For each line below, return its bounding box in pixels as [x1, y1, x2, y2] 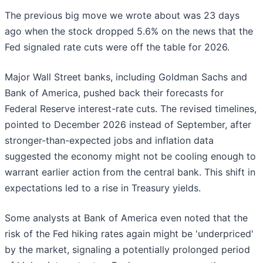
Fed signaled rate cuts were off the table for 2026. [5, 41, 232, 53]
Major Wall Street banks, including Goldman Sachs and [5, 71, 247, 83]
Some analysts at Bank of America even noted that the [5, 212, 248, 224]
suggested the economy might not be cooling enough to [5, 150, 256, 163]
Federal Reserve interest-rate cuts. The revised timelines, [5, 103, 257, 115]
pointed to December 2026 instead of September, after [5, 119, 251, 131]
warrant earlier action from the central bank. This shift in [5, 166, 255, 178]
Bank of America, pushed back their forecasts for [5, 87, 224, 99]
